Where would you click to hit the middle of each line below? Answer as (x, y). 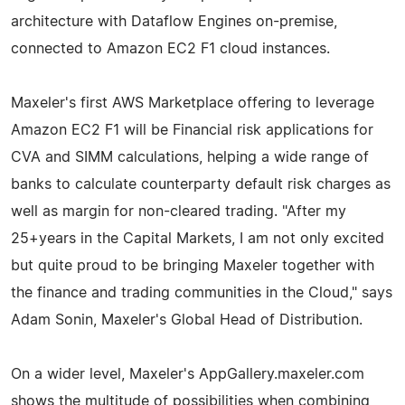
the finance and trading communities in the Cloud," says (202, 292)
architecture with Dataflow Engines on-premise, (174, 21)
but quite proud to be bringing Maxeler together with (193, 265)
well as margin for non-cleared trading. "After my (179, 211)
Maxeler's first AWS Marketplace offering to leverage (193, 103)
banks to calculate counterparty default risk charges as (201, 184)
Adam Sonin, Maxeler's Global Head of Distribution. (187, 320)
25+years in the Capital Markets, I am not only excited (198, 238)
